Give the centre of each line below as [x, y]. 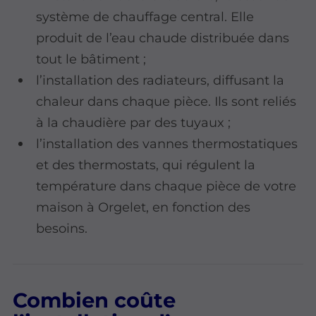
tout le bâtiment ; [91, 59]
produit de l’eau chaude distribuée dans [163, 38]
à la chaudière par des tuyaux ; [134, 123]
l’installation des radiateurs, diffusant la [160, 80]
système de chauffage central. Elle [145, 17]
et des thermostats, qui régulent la [146, 165]
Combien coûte [95, 300]
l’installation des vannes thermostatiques [167, 144]
